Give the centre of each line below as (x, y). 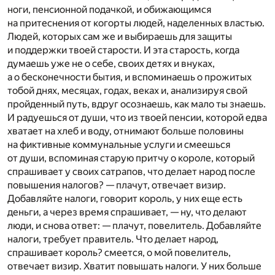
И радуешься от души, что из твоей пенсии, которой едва (137, 117)
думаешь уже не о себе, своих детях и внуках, (111, 63)
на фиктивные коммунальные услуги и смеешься (119, 144)
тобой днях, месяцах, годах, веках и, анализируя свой (127, 90)
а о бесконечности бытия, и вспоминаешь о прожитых (130, 77)
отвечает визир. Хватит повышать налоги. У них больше (134, 266)
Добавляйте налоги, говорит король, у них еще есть (125, 198)
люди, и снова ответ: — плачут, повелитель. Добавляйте (134, 225)
